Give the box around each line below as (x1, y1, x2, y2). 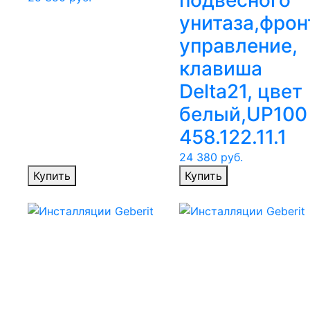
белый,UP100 (179, 102, 307, 127)
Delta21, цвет (179, 80, 302, 104)
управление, (179, 34, 298, 58)
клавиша (179, 57, 262, 81)
